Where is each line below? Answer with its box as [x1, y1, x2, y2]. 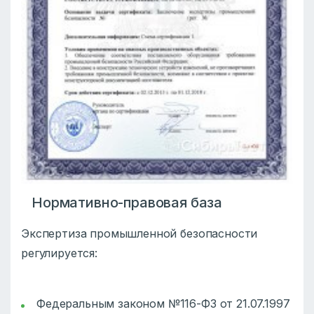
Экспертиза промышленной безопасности [21, 226, 258, 240]
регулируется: [21, 245, 97, 260]
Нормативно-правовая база [32, 193, 223, 211]
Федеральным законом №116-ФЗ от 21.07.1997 [36, 296, 290, 310]
